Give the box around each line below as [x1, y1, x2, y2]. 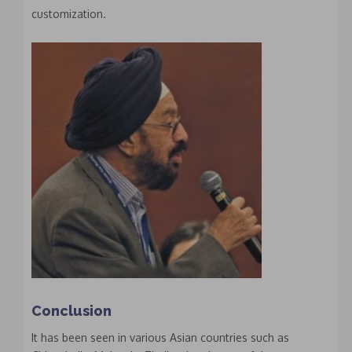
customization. [31, 7, 106, 21]
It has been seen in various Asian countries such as [31, 331, 289, 345]
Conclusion [31, 302, 112, 320]
